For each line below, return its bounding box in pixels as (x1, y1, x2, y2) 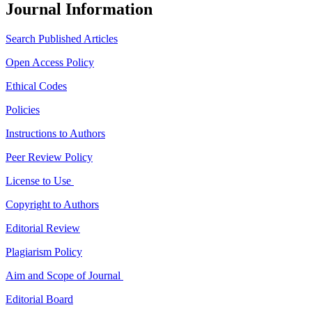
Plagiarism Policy (6, 245, 82, 258)
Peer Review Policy (6, 150, 93, 163)
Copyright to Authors (6, 198, 99, 210)
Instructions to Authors (6, 127, 105, 139)
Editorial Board (6, 292, 73, 305)
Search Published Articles (6, 32, 118, 45)
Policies (6, 103, 40, 116)
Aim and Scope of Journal (6, 269, 123, 281)
